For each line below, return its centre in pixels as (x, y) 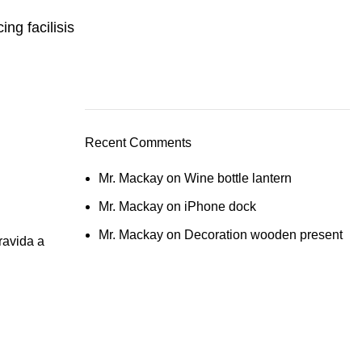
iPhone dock (220, 206)
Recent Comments (138, 143)
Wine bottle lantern (238, 178)
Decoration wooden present (263, 235)
